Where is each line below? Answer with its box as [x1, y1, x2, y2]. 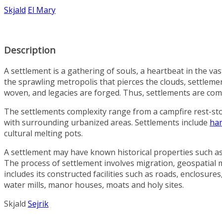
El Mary [28, 4, 55, 16]
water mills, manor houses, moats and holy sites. [4, 179, 184, 190]
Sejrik [28, 198, 49, 209]
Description [4, 43, 55, 56]
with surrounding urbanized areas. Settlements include [4, 116, 210, 128]
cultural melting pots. [4, 127, 83, 139]
